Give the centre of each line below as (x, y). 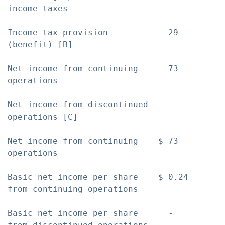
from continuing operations (73, 189)
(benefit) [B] (40, 44)
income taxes (38, 8)
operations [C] (43, 117)
